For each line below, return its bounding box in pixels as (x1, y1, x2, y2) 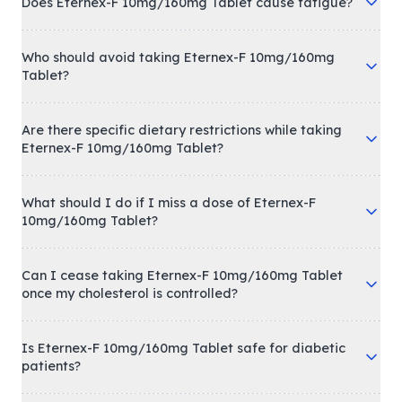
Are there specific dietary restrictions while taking (22, 122, 342, 139)
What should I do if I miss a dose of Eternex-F (22, 195, 316, 212)
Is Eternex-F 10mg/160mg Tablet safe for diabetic (22, 340, 345, 357)
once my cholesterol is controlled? (22, 285, 238, 302)
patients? (22, 358, 81, 375)
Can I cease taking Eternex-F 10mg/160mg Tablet (22, 267, 343, 284)
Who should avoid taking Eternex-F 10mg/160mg (22, 49, 335, 66)
